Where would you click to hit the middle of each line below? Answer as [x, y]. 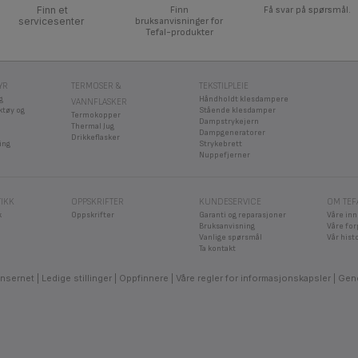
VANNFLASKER [99, 102]
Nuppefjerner [225, 155]
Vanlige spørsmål [231, 238]
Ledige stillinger [77, 278]
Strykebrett [221, 144]
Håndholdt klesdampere [244, 99]
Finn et [51, 10]
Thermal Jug [93, 127]
